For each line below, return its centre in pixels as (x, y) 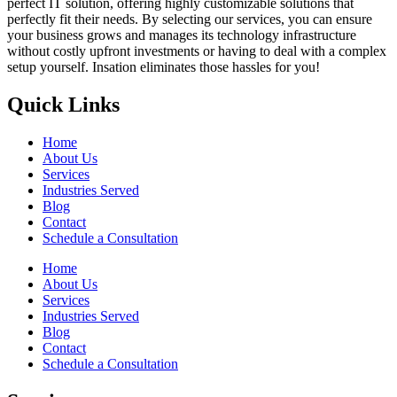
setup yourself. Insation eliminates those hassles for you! (163, 67)
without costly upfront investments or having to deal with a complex (197, 51)
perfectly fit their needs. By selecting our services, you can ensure (190, 19)
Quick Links (63, 104)
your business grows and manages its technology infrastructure (182, 35)
